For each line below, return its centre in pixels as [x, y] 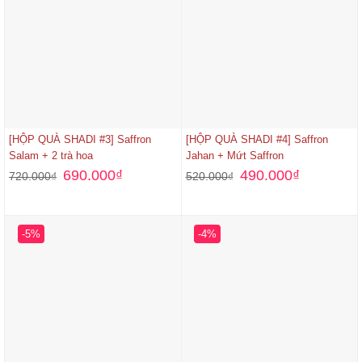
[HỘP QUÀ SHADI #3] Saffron [80, 140]
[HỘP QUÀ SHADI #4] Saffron [257, 140]
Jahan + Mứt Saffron [234, 156]
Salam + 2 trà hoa [51, 156]
